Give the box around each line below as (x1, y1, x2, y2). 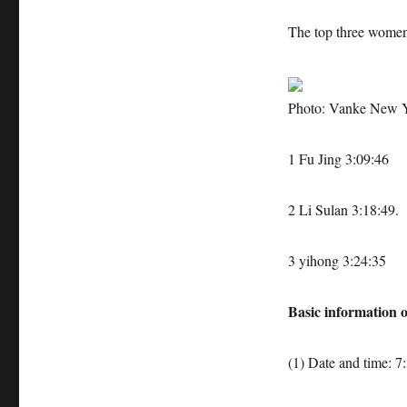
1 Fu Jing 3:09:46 (287, 149, 389, 168)
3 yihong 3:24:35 (287, 251, 386, 270)
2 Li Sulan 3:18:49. (287, 200, 399, 219)
